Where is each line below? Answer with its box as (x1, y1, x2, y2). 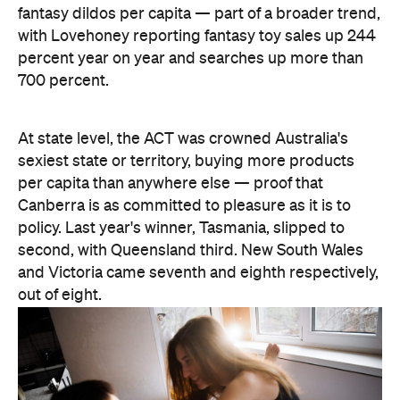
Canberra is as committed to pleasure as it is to (18, 37, 351, 54)
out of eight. (18, 127, 102, 143)
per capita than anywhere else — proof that (18, 15, 323, 31)
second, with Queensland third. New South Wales (18, 82, 363, 98)
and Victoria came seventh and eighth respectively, (18, 104, 379, 121)
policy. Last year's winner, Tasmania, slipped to (18, 60, 345, 76)
